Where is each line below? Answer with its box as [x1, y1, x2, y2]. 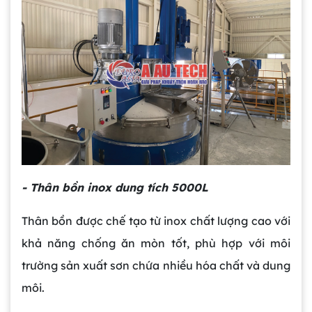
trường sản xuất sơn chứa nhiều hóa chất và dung [22, 258, 290, 273]
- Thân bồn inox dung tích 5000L [22, 180, 208, 195]
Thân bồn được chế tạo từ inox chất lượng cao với [22, 214, 290, 228]
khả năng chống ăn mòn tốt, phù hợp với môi [22, 236, 290, 251]
